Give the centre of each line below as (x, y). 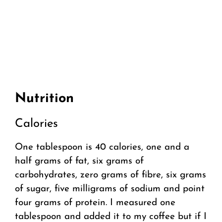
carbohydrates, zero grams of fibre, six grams (111, 175)
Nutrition (44, 99)
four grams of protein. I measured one (95, 203)
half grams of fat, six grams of (79, 162)
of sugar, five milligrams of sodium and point (110, 189)
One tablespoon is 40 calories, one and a (102, 148)
